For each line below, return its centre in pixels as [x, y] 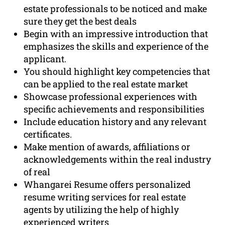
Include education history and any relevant [115, 122]
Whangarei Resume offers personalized [107, 185]
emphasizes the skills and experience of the [116, 46]
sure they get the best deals [80, 21]
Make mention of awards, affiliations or [107, 147]
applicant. [45, 59]
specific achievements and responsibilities [114, 109]
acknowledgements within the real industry [118, 159]
